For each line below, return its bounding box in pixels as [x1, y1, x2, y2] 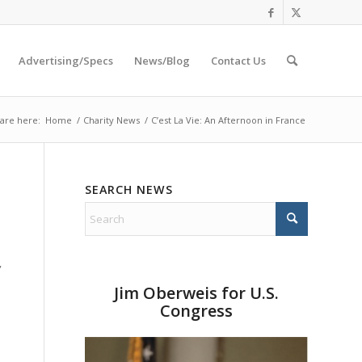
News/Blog [134, 53, 190, 68]
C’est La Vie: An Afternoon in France [151, 114, 305, 126]
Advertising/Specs [19, 53, 113, 68]
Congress [160, 300, 234, 322]
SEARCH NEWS [85, 182, 174, 197]
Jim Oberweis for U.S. [114, 282, 280, 304]
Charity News [83, 114, 140, 126]
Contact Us [211, 53, 266, 68]
